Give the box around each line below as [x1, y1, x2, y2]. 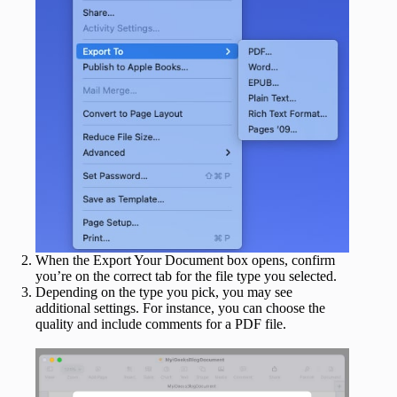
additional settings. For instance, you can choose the [35, 300, 325, 315]
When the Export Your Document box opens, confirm [35, 252, 335, 268]
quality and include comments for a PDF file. [35, 315, 286, 331]
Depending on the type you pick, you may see [35, 284, 292, 300]
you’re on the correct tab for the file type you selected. [35, 268, 337, 284]
